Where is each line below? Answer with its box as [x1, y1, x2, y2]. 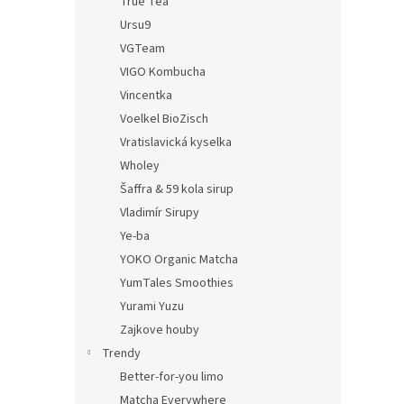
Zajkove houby [120, 321, 199, 339]
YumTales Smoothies [120, 274, 234, 292]
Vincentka [120, 87, 172, 105]
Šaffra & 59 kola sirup [120, 180, 234, 198]
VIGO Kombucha [120, 63, 206, 81]
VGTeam [120, 40, 165, 58]
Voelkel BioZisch [120, 110, 208, 128]
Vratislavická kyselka [120, 133, 232, 151]
